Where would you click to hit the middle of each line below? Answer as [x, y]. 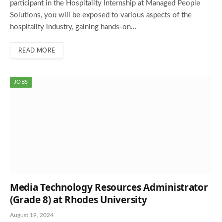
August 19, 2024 [32, 215]
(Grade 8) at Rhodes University [79, 199]
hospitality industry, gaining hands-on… [73, 27]
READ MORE [37, 50]
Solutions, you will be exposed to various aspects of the [101, 15]
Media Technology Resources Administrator [109, 187]
